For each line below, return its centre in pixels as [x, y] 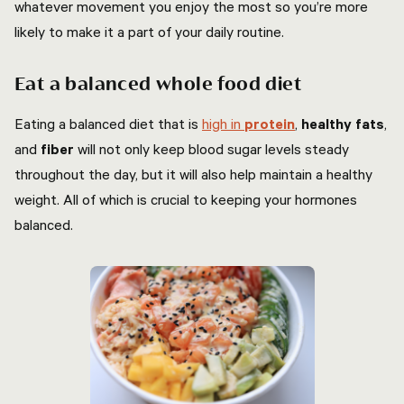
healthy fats [343, 124]
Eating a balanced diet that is [108, 124]
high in [223, 124]
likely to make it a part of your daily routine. [151, 32]
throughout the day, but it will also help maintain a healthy [193, 174]
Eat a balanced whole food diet [161, 85]
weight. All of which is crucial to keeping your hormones [186, 199]
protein [270, 124]
